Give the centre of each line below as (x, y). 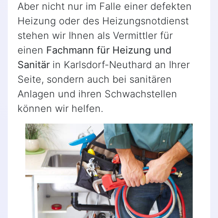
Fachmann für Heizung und (109, 50)
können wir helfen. (60, 109)
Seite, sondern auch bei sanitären (95, 80)
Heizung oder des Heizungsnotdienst (103, 21)
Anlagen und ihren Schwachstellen (97, 94)
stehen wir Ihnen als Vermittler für (95, 36)
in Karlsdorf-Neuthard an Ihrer (120, 65)
